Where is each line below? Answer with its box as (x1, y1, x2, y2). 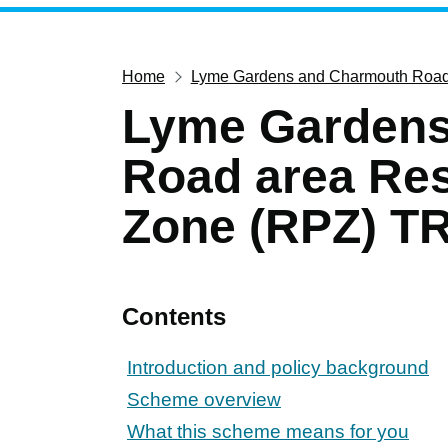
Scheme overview (127, 388, 281, 410)
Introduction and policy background (127, 356, 429, 378)
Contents (122, 302, 226, 330)
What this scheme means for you (127, 420, 409, 442)
